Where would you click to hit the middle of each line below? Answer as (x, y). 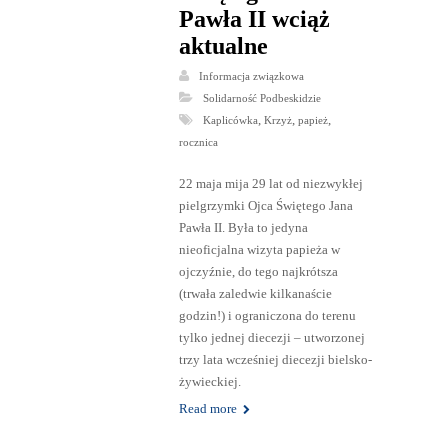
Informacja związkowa (251, 76)
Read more (209, 409)
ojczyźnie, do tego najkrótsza (258, 272)
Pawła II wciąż (254, 19)
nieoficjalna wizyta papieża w (259, 250)
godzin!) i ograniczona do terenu (267, 316)
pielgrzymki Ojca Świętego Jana (265, 206)
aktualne (223, 46)
